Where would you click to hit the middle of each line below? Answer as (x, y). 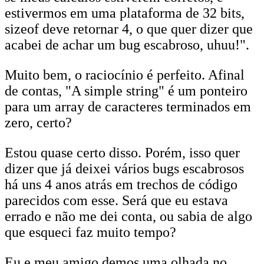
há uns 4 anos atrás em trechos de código (121, 184)
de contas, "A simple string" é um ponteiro (126, 91)
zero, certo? (38, 123)
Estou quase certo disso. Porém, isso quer (122, 153)
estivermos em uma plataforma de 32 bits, (125, 13)
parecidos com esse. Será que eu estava (116, 200)
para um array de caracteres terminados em (128, 107)
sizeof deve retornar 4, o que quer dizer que (129, 29)
